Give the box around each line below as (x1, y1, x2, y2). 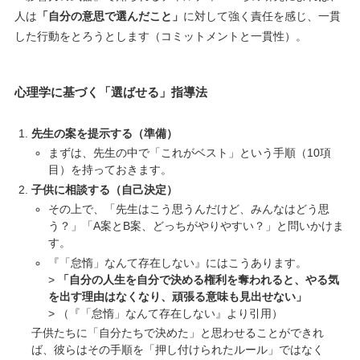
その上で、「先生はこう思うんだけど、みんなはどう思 (47, 202, 329, 216)
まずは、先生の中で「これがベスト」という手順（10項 (47, 146, 331, 160)
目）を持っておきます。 (47, 163, 172, 177)
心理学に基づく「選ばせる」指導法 (14, 84, 207, 99)
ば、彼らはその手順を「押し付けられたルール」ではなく (31, 343, 324, 357)
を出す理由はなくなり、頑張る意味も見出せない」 (47, 289, 307, 303)
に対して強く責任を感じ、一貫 (182, 9, 341, 22)
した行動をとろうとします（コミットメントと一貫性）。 (14, 29, 307, 43)
